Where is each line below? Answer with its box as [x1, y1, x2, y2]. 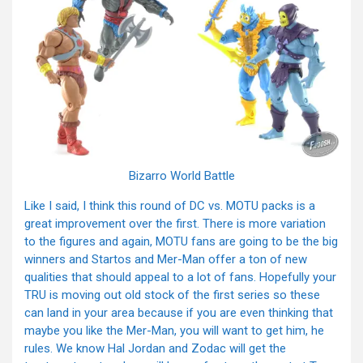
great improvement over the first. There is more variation [24, 216, 326, 232]
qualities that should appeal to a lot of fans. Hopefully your [24, 270, 336, 285]
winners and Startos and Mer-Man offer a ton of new [24, 252, 307, 267]
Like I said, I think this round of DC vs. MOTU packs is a [24, 199, 315, 214]
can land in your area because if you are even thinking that [24, 305, 333, 321]
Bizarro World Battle [128, 169, 235, 184]
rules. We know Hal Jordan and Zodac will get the [24, 341, 286, 357]
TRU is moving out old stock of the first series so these [24, 288, 320, 303]
